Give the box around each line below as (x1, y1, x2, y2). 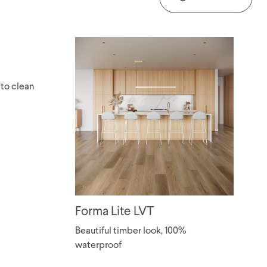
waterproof (75, 241, 122, 250)
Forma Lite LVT (75, 206, 154, 218)
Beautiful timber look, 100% (75, 226, 186, 236)
